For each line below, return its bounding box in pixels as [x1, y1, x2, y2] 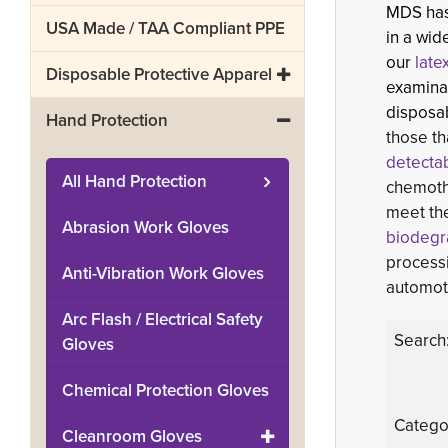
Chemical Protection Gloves [62, 378, 269, 403]
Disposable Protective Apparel [46, 62, 272, 87]
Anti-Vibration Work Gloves [62, 261, 264, 286]
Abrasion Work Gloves [62, 215, 229, 240]
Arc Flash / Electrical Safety [62, 307, 263, 332]
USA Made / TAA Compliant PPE [46, 16, 285, 41]
